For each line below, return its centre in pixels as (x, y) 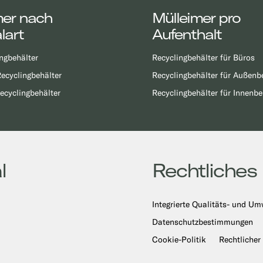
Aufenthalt (187, 34)
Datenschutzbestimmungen (203, 222)
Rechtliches (205, 170)
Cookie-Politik (179, 240)
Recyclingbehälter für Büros (204, 58)
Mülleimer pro (196, 17)
